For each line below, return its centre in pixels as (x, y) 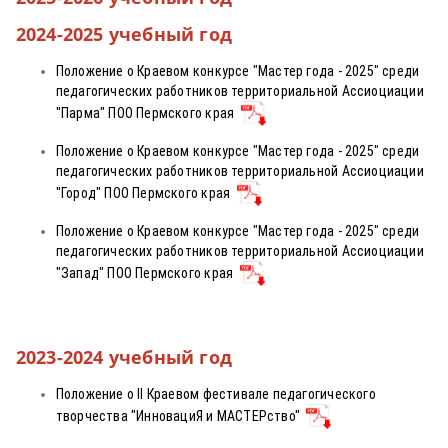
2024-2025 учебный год (124, 34)
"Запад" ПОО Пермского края (147, 272)
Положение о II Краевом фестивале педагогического (215, 394)
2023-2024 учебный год (124, 357)
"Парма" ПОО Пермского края (148, 112)
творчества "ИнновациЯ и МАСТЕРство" (181, 415)
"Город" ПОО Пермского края (146, 192)
